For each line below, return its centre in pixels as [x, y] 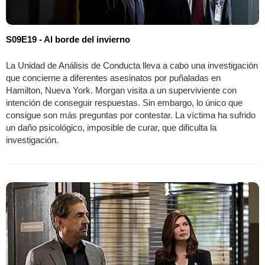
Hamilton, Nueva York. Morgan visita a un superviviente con [121, 91]
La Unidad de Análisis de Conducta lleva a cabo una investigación [132, 66]
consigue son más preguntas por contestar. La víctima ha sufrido [131, 115]
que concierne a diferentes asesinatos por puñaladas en [113, 78]
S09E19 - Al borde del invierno [68, 40]
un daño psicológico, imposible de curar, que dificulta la [111, 128]
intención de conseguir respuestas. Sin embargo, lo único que [124, 103]
